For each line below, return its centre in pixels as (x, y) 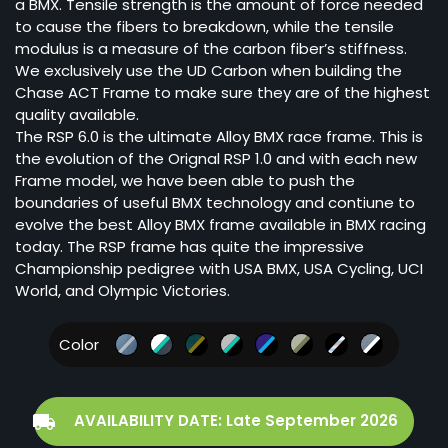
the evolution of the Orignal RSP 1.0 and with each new (216, 158)
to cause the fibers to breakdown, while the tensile (204, 26)
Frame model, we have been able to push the (185, 180)
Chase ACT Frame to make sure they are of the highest (222, 92)
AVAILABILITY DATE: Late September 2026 (236, 420)
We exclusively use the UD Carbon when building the (208, 70)
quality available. (77, 114)
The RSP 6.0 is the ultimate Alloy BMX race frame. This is (219, 136)
